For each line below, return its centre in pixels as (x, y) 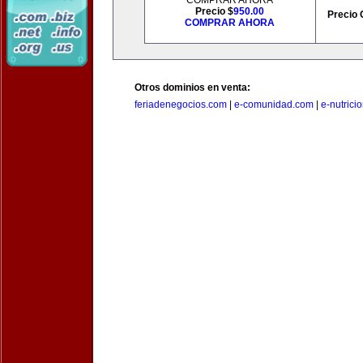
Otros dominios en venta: (192, 88)
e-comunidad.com (274, 105)
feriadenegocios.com (181, 105)
